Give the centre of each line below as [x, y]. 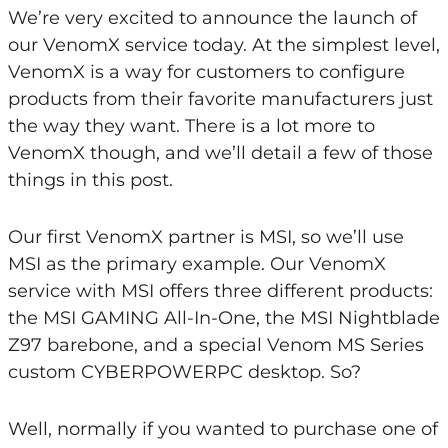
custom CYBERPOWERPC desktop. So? [184, 372]
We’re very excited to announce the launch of [212, 18]
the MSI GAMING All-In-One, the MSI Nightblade [223, 318]
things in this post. [90, 180]
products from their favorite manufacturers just [220, 99]
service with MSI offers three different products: [220, 291]
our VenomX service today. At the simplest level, [223, 45]
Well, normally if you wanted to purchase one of [222, 429]
